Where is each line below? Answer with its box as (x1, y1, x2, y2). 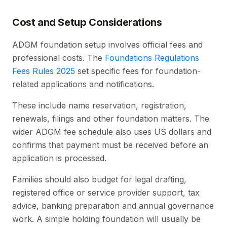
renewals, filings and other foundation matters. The (12, 113, 209, 124)
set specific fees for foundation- (75, 66, 201, 77)
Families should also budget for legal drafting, (12, 174, 186, 185)
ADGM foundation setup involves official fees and (12, 40, 203, 50)
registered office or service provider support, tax (12, 187, 200, 198)
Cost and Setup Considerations (12, 16, 162, 29)
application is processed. (12, 153, 106, 164)
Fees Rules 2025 (12, 66, 75, 77)
